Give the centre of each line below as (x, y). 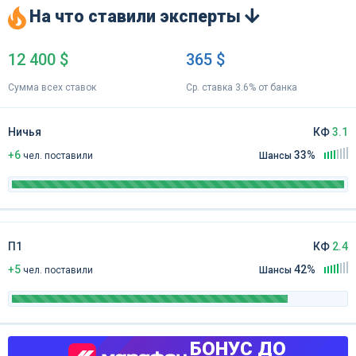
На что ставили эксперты (137, 16)
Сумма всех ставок (52, 87)
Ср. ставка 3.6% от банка (242, 87)
